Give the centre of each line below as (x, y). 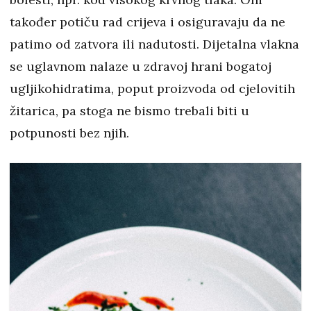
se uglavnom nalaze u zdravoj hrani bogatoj (141, 67)
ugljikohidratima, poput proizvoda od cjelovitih (152, 89)
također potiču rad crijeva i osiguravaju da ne (148, 22)
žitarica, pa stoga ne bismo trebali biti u (129, 111)
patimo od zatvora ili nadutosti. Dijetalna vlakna (154, 44)
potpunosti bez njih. (69, 133)
